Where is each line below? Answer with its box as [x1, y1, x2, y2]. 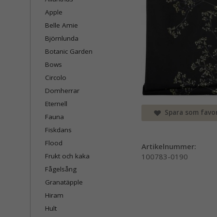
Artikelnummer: [141, 141, 196, 152]
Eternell [45, 99, 67, 108]
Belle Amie [45, 21, 78, 30]
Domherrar [45, 86, 79, 95]
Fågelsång [45, 165, 77, 173]
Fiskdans [45, 125, 72, 134]
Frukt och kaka [45, 152, 90, 160]
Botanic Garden [45, 47, 93, 56]
